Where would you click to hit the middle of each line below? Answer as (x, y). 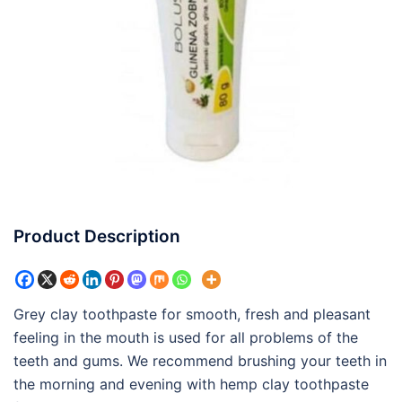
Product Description (97, 236)
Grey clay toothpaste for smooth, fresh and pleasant (192, 315)
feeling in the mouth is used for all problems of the (186, 338)
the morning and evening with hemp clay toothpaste (191, 385)
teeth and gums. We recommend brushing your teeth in (200, 361)
